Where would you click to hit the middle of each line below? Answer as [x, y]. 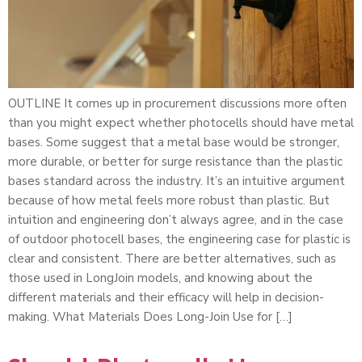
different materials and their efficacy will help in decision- [166, 297]
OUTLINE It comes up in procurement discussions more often [177, 103]
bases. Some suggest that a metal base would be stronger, [174, 142]
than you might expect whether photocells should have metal [181, 122]
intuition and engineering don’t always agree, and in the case [176, 219]
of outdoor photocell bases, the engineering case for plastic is [179, 239]
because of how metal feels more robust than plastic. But [169, 200]
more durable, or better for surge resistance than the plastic [175, 161]
